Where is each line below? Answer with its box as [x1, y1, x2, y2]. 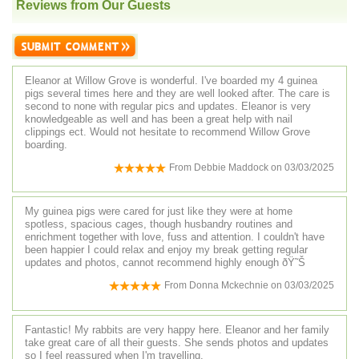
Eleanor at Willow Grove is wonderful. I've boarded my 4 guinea [25, 75, 317, 87]
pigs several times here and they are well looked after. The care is [25, 87, 330, 100]
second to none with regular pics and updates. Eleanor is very [25, 100, 311, 113]
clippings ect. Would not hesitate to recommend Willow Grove [25, 126, 310, 139]
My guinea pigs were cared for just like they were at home [25, 205, 292, 218]
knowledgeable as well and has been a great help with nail [25, 113, 292, 126]
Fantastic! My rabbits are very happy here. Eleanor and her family [25, 323, 329, 336]
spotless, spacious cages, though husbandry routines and [25, 218, 292, 231]
